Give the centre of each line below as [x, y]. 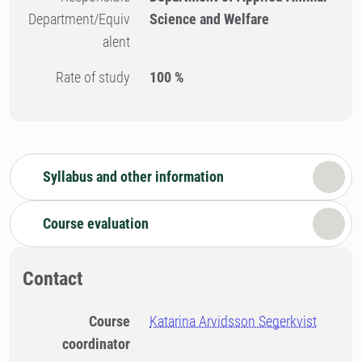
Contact [53, 279]
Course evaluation [96, 223]
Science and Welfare [210, 19]
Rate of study [97, 77]
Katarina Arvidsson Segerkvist [234, 321]
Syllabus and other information [133, 177]
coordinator [97, 344]
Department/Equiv [80, 19]
